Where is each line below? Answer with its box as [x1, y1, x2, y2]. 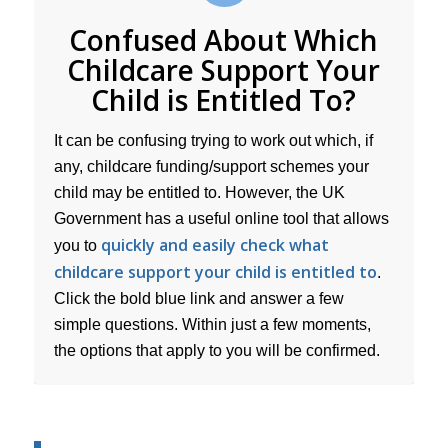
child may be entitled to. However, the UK [53, 184, 345, 202]
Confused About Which [69, 20, 379, 59]
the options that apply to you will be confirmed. [53, 342, 380, 360]
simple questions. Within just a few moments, [53, 316, 371, 334]
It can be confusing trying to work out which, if [53, 132, 373, 150]
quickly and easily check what [100, 234, 329, 257]
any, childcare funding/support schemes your [53, 158, 369, 176]
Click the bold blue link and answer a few [53, 290, 344, 308]
